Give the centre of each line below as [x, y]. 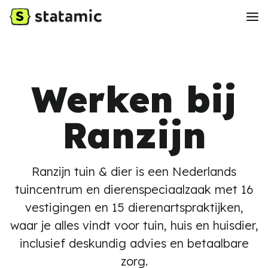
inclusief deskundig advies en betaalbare [134, 243]
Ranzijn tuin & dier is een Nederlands [134, 171]
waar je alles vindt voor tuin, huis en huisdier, [134, 225]
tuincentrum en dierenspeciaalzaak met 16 [134, 189]
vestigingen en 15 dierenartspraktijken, [134, 207]
